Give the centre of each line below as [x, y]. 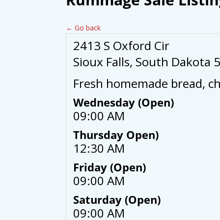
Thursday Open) [116, 135]
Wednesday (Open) [124, 102]
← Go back [83, 28]
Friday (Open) [110, 167]
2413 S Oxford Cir [122, 46]
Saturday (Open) [117, 200]
